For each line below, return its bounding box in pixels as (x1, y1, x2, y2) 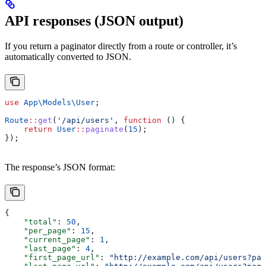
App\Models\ (19, 98, 76, 107)
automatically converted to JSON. (5, 52, 131, 62)
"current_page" (5, 235, 90, 245)
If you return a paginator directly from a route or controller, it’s (5, 41, 237, 52)
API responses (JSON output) (5, 13, 183, 29)
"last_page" (5, 244, 76, 254)
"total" (5, 217, 57, 227)
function (123, 116, 161, 125)
